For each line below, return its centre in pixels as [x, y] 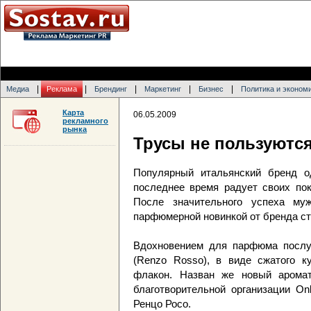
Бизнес [211, 89]
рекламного [85, 121]
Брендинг [111, 89]
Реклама [62, 89]
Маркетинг [163, 89]
